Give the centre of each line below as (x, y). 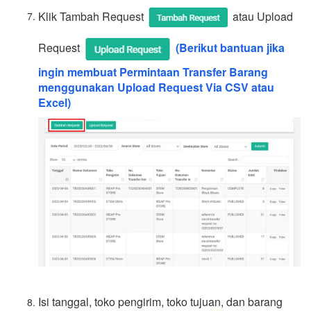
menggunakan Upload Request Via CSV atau (156, 87)
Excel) (54, 102)
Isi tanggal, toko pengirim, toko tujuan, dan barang (160, 301)
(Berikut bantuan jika (230, 47)
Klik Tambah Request (92, 16)
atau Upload (261, 16)
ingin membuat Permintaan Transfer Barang (153, 72)
